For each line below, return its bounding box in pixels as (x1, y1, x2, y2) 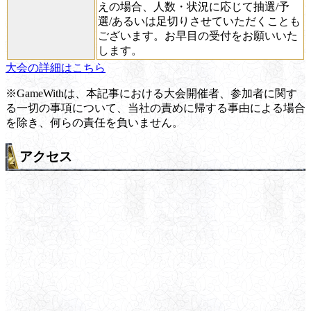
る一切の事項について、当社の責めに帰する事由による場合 (6, 101, 305, 114)
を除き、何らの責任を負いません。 (6, 116, 183, 128)
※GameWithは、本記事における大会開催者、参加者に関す (6, 87, 297, 99)
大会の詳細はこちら (6, 61, 106, 74)
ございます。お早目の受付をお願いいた (98, 29, 298, 42)
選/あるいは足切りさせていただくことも (98, 15, 301, 27)
